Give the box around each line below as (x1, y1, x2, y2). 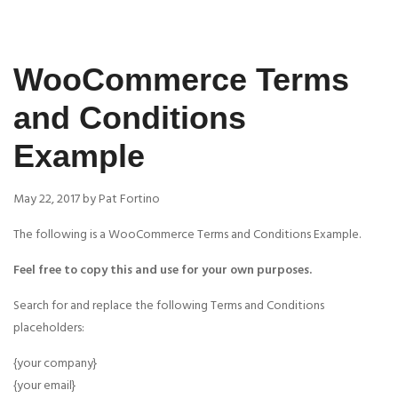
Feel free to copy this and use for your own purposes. (13, 260, 312, 282)
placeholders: (13, 318, 84, 339)
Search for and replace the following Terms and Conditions (13, 296, 324, 317)
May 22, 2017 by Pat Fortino (13, 189, 160, 211)
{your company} (13, 354, 98, 375)
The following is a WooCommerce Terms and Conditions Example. (13, 225, 361, 246)
